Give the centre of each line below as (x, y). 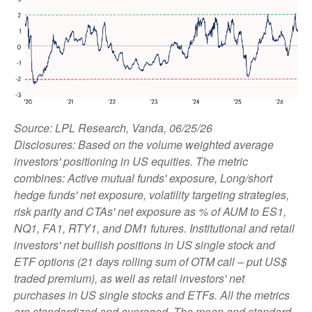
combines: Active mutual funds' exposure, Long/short (143, 178)
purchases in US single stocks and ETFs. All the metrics (152, 295)
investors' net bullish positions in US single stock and (145, 244)
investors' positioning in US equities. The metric (131, 161)
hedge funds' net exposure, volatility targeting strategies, (151, 194)
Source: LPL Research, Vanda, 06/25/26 (113, 127)
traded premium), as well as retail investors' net (129, 278)
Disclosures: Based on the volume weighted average (144, 144)
